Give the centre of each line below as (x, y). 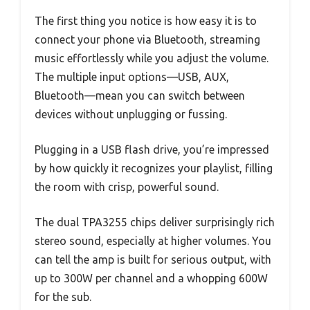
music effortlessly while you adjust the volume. (152, 58)
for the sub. (63, 297)
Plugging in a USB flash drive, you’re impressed (152, 149)
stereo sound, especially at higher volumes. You (153, 240)
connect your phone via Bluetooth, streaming (147, 39)
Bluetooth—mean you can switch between (140, 95)
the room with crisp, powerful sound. (127, 186)
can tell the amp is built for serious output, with (153, 259)
